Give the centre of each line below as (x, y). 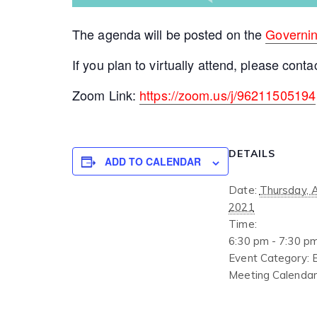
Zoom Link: (106, 95)
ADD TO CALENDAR (153, 162)
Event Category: (269, 258)
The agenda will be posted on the (167, 34)
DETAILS (252, 154)
